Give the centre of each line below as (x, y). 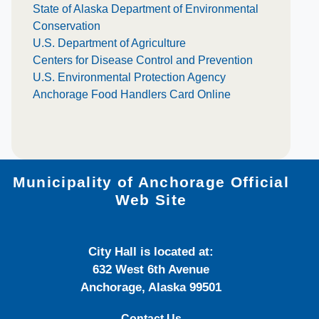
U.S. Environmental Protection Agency (129, 77)
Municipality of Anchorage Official (151, 182)
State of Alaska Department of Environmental (146, 9)
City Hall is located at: (151, 251)
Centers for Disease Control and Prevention (143, 60)
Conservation (67, 26)
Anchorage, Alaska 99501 (151, 287)
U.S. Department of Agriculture (109, 43)
